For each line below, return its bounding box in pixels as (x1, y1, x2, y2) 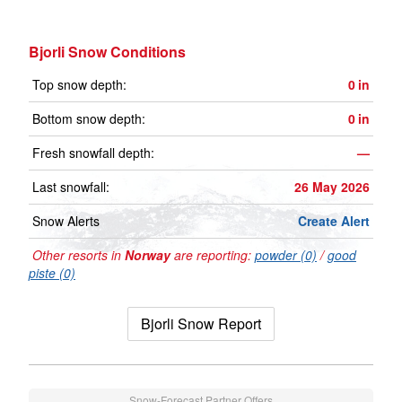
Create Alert (298, 212, 370, 231)
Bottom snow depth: (32, 109, 145, 128)
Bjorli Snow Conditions (29, 41, 186, 63)
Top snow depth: (32, 75, 127, 94)
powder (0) (255, 246, 317, 265)
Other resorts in (29, 246, 125, 265)
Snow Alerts (32, 212, 100, 231)
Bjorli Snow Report (141, 313, 261, 335)
